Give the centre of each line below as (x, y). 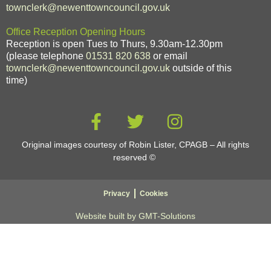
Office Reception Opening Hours (76, 32)
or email (169, 56)
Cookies (154, 194)
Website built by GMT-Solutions (135, 216)
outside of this (201, 68)
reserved (131, 158)
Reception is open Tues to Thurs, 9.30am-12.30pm (116, 44)
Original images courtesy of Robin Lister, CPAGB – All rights (135, 145)
